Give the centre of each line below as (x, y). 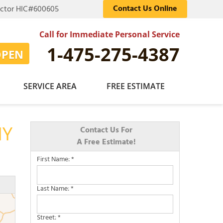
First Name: (54, 160)
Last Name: (54, 189)
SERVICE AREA (50, 86)
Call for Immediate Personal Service (110, 34)
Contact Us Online (145, 9)
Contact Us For (106, 130)
